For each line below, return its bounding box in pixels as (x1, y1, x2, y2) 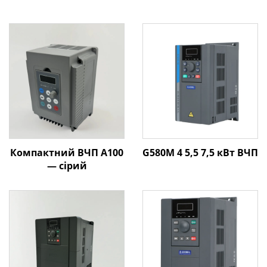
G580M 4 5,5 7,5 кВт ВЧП (142, 146, 258, 159)
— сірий (46, 159, 87, 172)
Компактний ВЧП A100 (10, 146, 123, 159)
